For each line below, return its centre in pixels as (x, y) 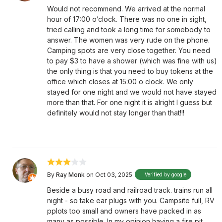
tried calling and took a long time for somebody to (129, 29)
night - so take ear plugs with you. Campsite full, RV (131, 200)
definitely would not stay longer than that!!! (116, 113)
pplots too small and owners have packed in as (124, 211)
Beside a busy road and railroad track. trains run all (130, 190)
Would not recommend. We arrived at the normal (126, 9)
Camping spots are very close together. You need (129, 50)
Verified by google (166, 174)
